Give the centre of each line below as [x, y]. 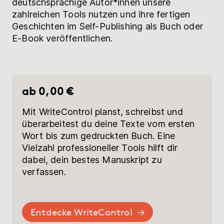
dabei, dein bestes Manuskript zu [92, 159]
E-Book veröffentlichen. [62, 38]
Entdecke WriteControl [81, 212]
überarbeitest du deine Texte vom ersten [108, 123]
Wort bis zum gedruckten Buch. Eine [98, 135]
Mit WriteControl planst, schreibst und [102, 111]
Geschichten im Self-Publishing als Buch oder [107, 26]
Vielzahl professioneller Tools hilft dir [100, 147]
